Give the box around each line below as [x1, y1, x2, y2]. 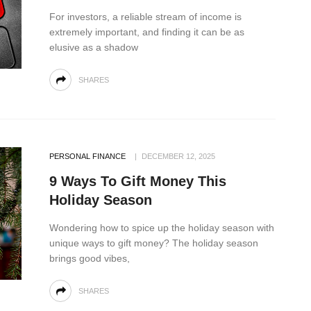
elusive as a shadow [49, 41, 138, 53]
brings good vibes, [49, 252, 130, 264]
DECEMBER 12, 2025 [142, 151, 215, 160]
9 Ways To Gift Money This [49, 173, 226, 189]
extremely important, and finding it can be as [49, 26, 244, 37]
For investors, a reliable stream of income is [49, 10, 242, 22]
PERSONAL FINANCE [49, 151, 126, 160]
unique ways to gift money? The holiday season [49, 237, 258, 249]
